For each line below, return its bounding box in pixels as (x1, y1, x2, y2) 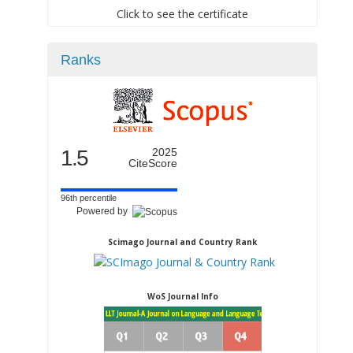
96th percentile (61, 193, 117, 203)
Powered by (76, 206, 132, 217)
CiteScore (128, 157, 177, 169)
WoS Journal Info (147, 290, 218, 302)
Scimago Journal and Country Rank (108, 236, 257, 247)
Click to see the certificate (117, 6, 248, 21)
